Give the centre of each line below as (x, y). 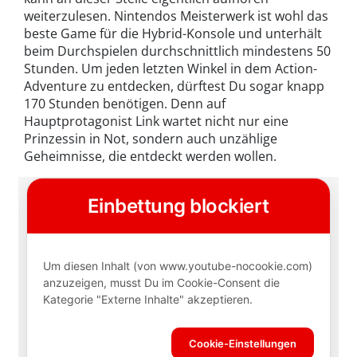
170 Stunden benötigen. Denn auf (125, 104)
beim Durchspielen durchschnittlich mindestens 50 (177, 51)
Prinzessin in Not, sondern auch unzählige (151, 139)
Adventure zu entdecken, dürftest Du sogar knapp (174, 86)
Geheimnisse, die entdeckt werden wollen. (150, 157)
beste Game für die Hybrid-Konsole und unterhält (173, 34)
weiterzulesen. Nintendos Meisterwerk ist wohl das (176, 16)
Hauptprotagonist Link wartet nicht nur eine (156, 122)
